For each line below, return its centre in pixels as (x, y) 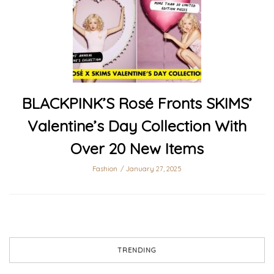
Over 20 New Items (137, 149)
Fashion (105, 169)
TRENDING (137, 250)
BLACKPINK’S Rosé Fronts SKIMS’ (137, 103)
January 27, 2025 (154, 169)
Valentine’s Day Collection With (137, 126)
